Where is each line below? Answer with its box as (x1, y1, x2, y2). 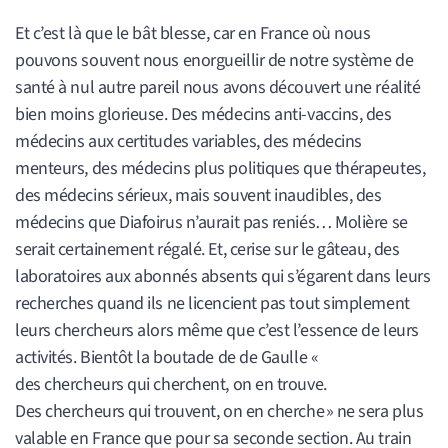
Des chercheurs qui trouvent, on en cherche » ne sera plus (15, 398, 424, 424)
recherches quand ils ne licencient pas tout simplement (15, 290, 410, 316)
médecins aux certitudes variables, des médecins (15, 128, 362, 154)
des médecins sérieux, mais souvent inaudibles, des (15, 182, 382, 208)
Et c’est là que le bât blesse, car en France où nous (15, 20, 371, 46)
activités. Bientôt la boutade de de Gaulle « (15, 344, 320, 370)
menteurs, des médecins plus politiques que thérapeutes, (15, 155, 426, 181)
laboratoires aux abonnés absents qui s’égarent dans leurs (15, 263, 431, 289)
